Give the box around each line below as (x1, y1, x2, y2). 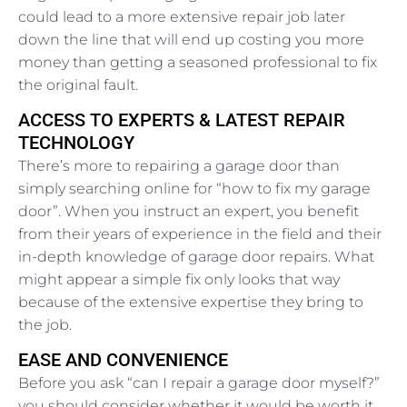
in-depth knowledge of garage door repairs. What (18, 248, 374, 266)
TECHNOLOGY (18, 132, 134, 154)
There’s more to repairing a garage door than (18, 157, 340, 175)
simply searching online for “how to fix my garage (18, 180, 371, 198)
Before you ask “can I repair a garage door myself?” (18, 374, 380, 392)
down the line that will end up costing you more (18, 31, 364, 49)
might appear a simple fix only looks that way (18, 271, 340, 289)
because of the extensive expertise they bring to (18, 293, 363, 312)
